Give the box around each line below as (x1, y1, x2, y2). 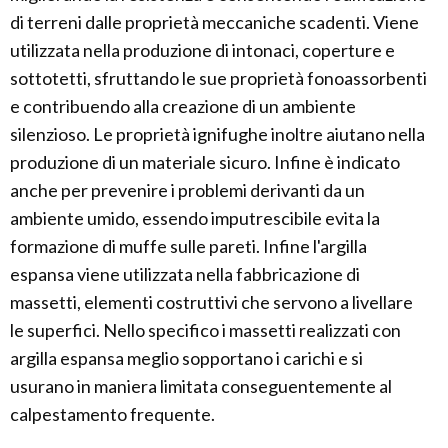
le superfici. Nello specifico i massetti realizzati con (10, 319, 401, 342)
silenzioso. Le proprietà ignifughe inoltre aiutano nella (10, 123, 425, 146)
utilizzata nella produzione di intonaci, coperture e (10, 39, 395, 62)
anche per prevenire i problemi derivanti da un (10, 179, 365, 202)
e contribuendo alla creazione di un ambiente (10, 95, 356, 118)
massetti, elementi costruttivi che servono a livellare (10, 291, 413, 314)
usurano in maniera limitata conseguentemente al (10, 375, 392, 398)
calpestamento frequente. (10, 403, 215, 426)
